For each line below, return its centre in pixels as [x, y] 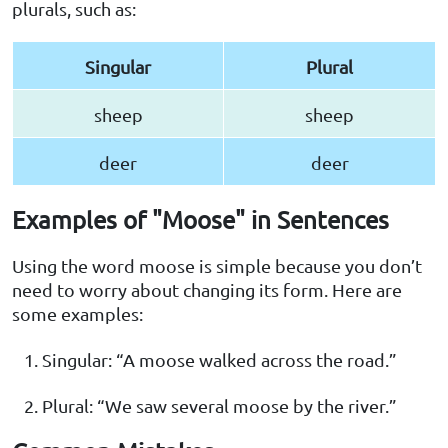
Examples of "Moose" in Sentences [200, 220]
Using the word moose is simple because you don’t [217, 266]
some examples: [77, 314]
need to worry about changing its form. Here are [207, 290]
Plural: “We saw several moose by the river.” [219, 406]
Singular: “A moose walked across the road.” [219, 360]
